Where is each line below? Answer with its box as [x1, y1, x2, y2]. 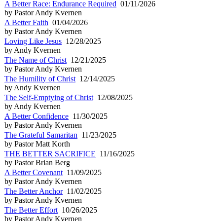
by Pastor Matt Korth [4, 139, 70, 148]
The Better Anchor [4, 186, 63, 195]
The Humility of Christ [4, 74, 75, 83]
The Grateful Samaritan [4, 130, 77, 139]
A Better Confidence [4, 111, 69, 120]
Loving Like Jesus [4, 37, 62, 45]
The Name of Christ [4, 55, 67, 64]
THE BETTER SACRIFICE [4, 149, 96, 158]
